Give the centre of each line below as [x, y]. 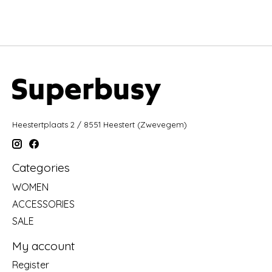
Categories [41, 168]
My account [43, 246]
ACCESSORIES [43, 204]
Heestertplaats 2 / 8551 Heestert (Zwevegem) [100, 124]
